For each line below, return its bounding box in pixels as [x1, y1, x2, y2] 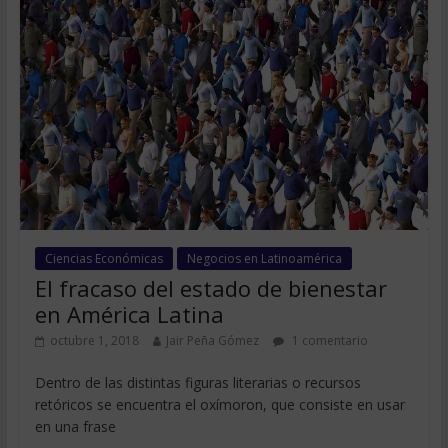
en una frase [34, 417, 116, 437]
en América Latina [34, 299, 224, 330]
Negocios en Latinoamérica [186, 250, 342, 268]
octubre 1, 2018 [49, 332, 139, 350]
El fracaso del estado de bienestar [34, 273, 387, 304]
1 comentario [288, 332, 368, 350]
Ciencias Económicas [44, 250, 163, 268]
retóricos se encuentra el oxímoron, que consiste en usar [34, 395, 405, 415]
